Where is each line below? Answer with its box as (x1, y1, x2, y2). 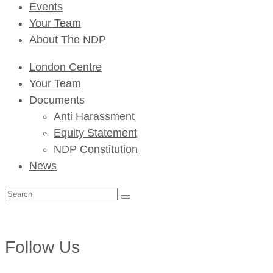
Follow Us (5, 237, 80, 257)
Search (4, 186, 39, 199)
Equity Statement (54, 126, 137, 139)
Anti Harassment (54, 110, 135, 122)
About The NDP (29, 33, 106, 46)
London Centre (29, 60, 102, 73)
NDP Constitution (54, 143, 138, 155)
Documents (29, 93, 85, 106)
